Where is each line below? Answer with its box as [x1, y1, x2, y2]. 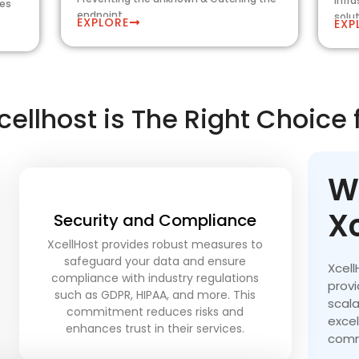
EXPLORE [76, 14, 129, 30]
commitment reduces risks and [67, 304, 244, 321]
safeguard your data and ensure [64, 253, 247, 270]
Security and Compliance [54, 209, 257, 232]
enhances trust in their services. [66, 321, 245, 337]
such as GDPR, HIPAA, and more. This [54, 287, 256, 304]
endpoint [76, 7, 123, 22]
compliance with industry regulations [51, 270, 260, 287]
